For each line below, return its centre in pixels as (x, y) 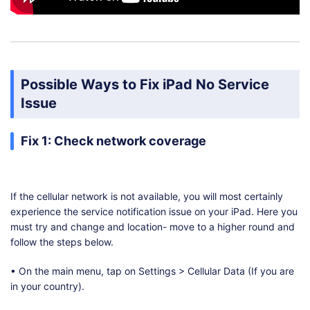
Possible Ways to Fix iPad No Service (145, 85)
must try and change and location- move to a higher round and (153, 227)
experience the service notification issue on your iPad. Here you (154, 212)
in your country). (47, 286)
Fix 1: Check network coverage (113, 141)
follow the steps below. (62, 242)
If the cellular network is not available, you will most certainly (147, 197)
